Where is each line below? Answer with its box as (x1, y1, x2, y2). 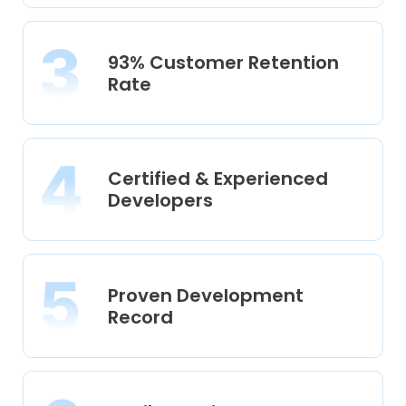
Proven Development (108, 282, 304, 308)
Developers (108, 188, 214, 214)
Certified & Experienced (108, 166, 329, 192)
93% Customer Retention (108, 49, 340, 75)
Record (108, 304, 174, 330)
